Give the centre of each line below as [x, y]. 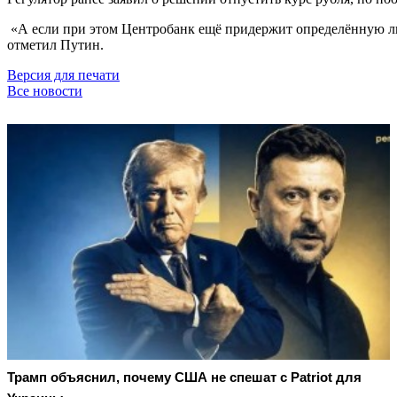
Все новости [45, 90]
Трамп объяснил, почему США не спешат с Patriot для [184, 378]
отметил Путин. [55, 44]
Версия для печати [63, 74]
